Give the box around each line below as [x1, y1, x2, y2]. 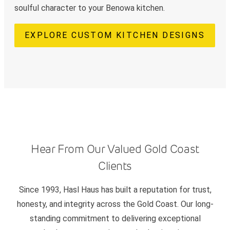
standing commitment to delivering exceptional [29, 214, 201, 224]
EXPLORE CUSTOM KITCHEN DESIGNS [25, 30, 205, 41]
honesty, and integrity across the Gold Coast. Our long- [16, 199, 214, 209]
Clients [98, 159, 132, 173]
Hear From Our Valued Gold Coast [31, 142, 199, 156]
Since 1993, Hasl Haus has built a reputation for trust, [18, 185, 212, 195]
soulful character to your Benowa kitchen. [14, 3, 165, 13]
